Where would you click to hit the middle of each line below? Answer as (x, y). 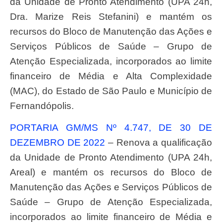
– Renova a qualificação (159, 143)
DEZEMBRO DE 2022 (58, 143)
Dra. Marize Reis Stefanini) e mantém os (111, 17)
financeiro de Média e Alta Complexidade (111, 76)
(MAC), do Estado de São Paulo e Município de (111, 91)
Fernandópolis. (42, 106)
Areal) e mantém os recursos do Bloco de (111, 172)
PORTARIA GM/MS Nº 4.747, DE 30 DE (13, 128)
